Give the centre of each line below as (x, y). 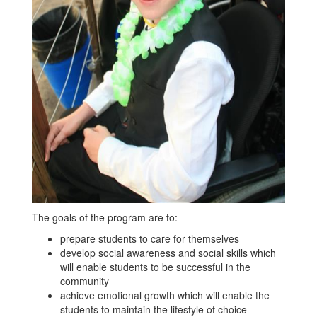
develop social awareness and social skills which (168, 253)
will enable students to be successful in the (155, 267)
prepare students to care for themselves (150, 238)
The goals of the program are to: (105, 217)
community (85, 281)
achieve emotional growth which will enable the (165, 295)
